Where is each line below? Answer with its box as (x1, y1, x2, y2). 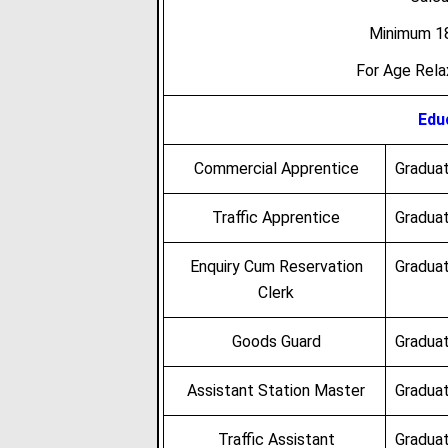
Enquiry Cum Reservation (189, 257, 363, 276)
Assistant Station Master (187, 381, 366, 400)
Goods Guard (231, 332, 321, 351)
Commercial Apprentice (193, 159, 359, 178)
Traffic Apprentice (212, 208, 341, 227)
